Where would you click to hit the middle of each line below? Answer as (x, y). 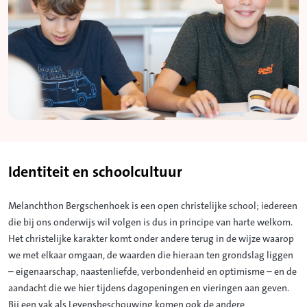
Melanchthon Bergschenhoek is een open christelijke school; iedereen (153, 207)
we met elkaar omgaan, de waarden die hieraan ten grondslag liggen (151, 256)
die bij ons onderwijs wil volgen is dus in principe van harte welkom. (150, 223)
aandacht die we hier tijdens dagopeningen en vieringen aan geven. (149, 289)
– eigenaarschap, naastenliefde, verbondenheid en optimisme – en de (152, 272)
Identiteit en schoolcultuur (95, 173)
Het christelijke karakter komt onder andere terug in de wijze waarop (151, 240)
